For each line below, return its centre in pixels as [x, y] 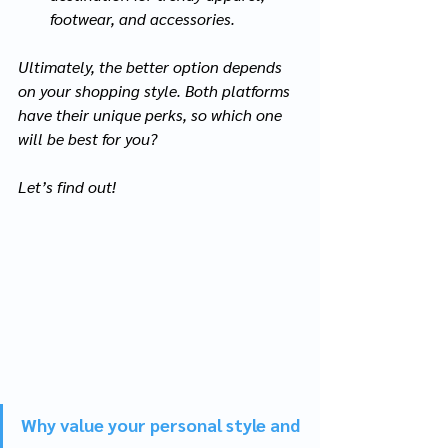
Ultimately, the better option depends [152, 66]
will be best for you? [87, 138]
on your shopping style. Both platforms [156, 90]
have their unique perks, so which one [152, 114]
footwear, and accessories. [142, 18]
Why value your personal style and [162, 424]
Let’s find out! [67, 186]
